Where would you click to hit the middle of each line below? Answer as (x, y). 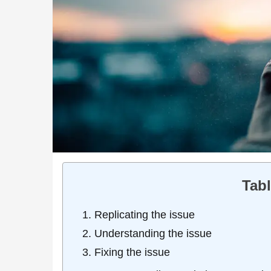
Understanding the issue (153, 233)
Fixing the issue (132, 252)
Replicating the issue (145, 214)
